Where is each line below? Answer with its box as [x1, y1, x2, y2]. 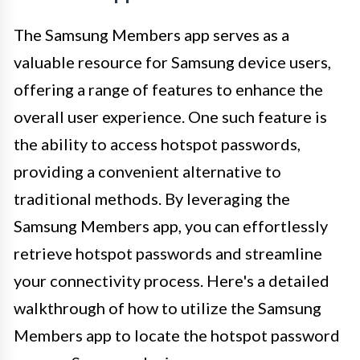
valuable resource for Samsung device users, [14, 51, 331, 72]
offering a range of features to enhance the [14, 79, 323, 99]
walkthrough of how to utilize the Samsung [14, 297, 321, 317]
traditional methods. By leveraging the [14, 188, 290, 208]
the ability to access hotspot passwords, [14, 133, 301, 153]
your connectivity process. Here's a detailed [14, 270, 329, 290]
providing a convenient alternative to [14, 161, 281, 181]
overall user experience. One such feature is [14, 106, 327, 126]
